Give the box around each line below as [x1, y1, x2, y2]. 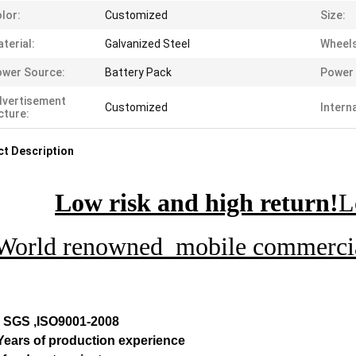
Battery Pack [105, 66, 172, 79]
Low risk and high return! [55, 188, 339, 217]
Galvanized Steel [105, 37, 190, 50]
